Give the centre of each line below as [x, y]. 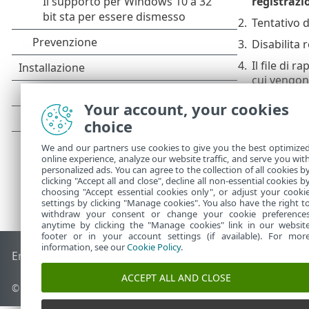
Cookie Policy [154, 247]
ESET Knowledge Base [124, 256]
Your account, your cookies [187, 109]
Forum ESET [212, 256]
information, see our [84, 247]
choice [108, 126]
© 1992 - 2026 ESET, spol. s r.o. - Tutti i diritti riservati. [133, 288]
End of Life [40, 256]
